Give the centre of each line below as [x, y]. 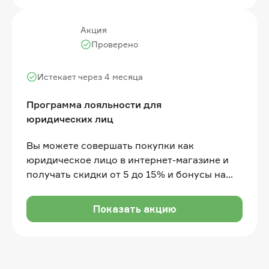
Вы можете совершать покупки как [110, 145]
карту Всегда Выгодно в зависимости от [123, 188]
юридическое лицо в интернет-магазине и [128, 159]
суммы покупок [63, 203]
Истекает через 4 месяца [90, 76]
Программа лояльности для [94, 104]
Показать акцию [134, 209]
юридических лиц [70, 119]
